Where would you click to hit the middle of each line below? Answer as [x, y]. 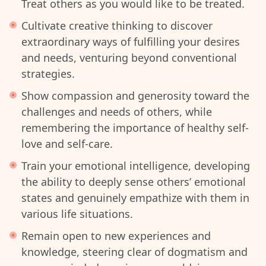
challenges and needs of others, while [117, 112]
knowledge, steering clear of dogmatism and [134, 252]
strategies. [48, 74]
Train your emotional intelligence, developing [136, 166]
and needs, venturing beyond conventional [129, 58]
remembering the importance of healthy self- [135, 128]
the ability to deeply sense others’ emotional [134, 182]
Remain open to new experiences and [116, 236]
